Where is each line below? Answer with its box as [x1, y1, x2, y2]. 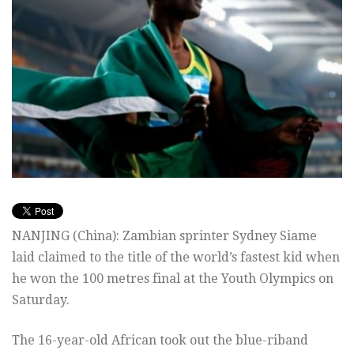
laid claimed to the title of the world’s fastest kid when [12, 249, 340, 265]
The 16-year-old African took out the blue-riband [12, 332, 308, 348]
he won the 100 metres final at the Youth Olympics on [12, 270, 333, 286]
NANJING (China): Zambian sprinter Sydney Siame [12, 228, 317, 243]
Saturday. [12, 292, 70, 307]
